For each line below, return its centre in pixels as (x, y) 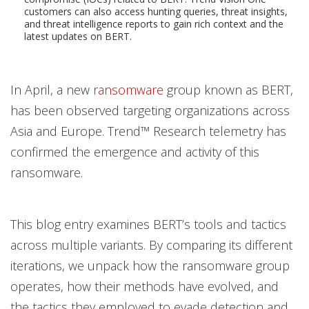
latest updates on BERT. (78, 36)
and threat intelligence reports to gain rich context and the (154, 24)
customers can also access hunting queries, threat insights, (156, 11)
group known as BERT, (228, 90)
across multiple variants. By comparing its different (151, 245)
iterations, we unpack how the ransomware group (150, 266)
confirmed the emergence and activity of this (135, 152)
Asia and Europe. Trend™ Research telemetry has (148, 131)
